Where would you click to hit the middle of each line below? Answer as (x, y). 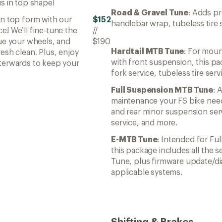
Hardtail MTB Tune (148, 51)
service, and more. (144, 122)
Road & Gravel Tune (150, 12)
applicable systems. (147, 171)
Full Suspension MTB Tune (162, 89)
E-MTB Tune (134, 139)
